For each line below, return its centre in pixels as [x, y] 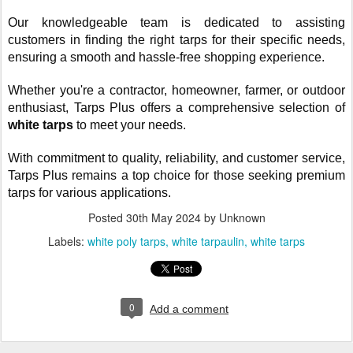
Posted [107, 217]
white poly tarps [126, 241]
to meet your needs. [131, 125]
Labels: [68, 241]
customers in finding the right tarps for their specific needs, [176, 40]
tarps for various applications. [89, 193]
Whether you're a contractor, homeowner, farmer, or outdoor [176, 90]
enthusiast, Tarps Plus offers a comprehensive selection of [176, 108]
